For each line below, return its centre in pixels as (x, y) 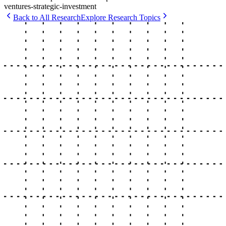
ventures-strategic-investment (50, 6)
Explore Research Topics (121, 17)
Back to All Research (47, 17)
